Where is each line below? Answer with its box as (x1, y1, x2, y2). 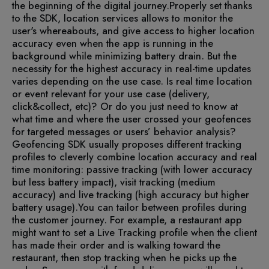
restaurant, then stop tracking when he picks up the (12, 250, 237, 265)
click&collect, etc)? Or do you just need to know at (12, 99, 238, 114)
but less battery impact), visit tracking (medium (12, 175, 216, 190)
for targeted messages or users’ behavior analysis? (12, 124, 236, 139)
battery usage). (12, 200, 78, 215)
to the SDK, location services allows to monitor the (12, 11, 233, 26)
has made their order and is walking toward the (12, 238, 220, 253)
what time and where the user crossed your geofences (12, 112, 251, 127)
